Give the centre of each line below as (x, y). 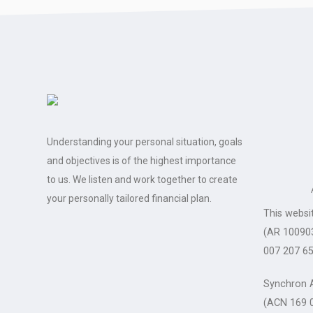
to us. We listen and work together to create (142, 180)
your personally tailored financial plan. (129, 199)
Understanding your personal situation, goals (145, 142)
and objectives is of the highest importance (141, 161)
